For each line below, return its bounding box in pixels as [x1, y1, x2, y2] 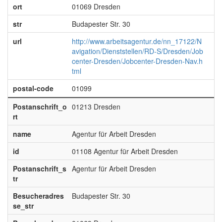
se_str [12, 201, 34, 211]
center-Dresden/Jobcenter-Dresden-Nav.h [71, 56, 203, 66]
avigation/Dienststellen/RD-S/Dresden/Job [71, 46, 203, 56]
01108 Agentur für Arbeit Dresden [71, 146, 178, 156]
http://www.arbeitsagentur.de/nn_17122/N [71, 36, 202, 46]
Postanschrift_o [12, 102, 67, 111]
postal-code [12, 83, 54, 93]
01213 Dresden [71, 102, 120, 111]
